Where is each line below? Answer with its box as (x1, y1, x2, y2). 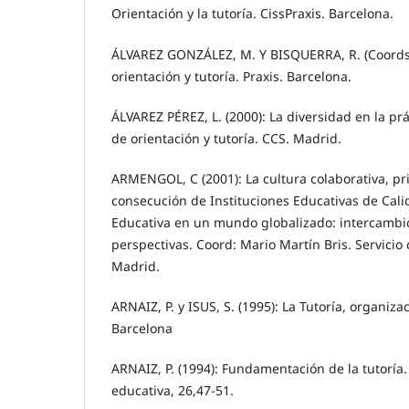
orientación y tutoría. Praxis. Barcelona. (111, 67, 351, 85)
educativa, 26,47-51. (111, 381, 234, 399)
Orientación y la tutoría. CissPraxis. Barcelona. (111, 5, 393, 23)
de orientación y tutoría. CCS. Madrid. (111, 129, 341, 147)
